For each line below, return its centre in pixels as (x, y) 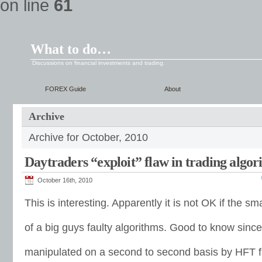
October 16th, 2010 (65, 180)
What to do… (71, 49)
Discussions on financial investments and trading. (99, 63)
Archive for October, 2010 (88, 137)
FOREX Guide (65, 89)
